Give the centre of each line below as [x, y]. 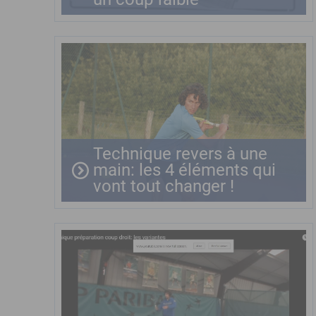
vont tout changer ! [164, 186]
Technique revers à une [180, 154]
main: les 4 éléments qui [184, 170]
